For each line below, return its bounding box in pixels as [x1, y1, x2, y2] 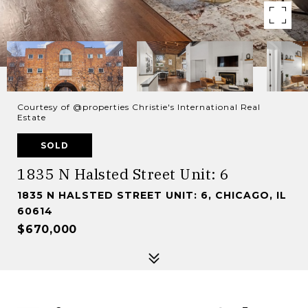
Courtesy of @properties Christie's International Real [17, 102, 261, 112]
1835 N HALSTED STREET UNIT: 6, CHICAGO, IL [17, 189, 287, 201]
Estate [17, 112, 46, 122]
